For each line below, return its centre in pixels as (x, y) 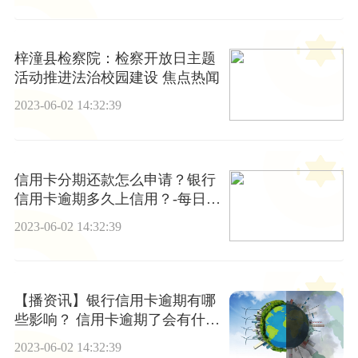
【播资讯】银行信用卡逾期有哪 (115, 301)
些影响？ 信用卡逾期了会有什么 (117, 320)
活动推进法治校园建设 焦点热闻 (117, 78)
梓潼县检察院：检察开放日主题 (115, 59)
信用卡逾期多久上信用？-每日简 (117, 199)
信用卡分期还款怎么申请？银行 (115, 179)
